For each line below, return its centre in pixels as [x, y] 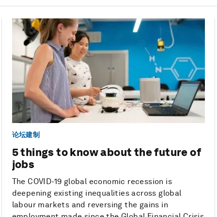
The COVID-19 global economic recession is [92, 182]
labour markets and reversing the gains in [90, 205]
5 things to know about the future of [107, 152]
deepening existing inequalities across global [97, 193]
